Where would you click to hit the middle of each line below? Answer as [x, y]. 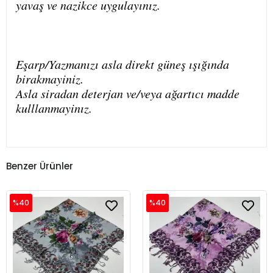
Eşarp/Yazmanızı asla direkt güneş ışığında [122, 64]
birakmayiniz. [50, 79]
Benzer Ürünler [40, 166]
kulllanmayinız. [54, 108]
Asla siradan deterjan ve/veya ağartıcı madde [128, 94]
